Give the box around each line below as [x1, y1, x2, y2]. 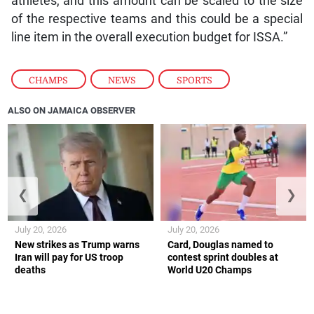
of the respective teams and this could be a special [11, 11, 303, 26]
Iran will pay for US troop [15, 252, 124, 264]
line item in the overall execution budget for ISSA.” [11, 29, 287, 44]
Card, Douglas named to [168, 239, 273, 251]
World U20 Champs [168, 264, 252, 276]
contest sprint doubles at [168, 252, 278, 264]
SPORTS [176, 74, 212, 86]
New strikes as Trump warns [15, 239, 140, 251]
